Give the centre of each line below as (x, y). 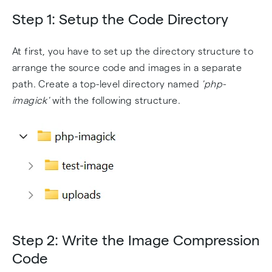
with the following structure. (115, 100)
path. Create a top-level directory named (107, 84)
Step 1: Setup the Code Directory (120, 19)
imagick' (31, 100)
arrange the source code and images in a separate (127, 68)
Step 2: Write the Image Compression (136, 240)
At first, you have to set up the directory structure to (133, 51)
